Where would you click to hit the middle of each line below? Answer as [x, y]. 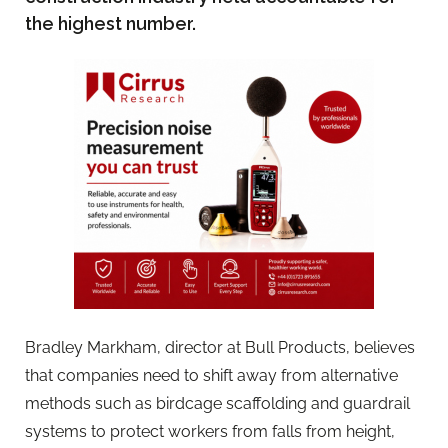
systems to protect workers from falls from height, [210, 431]
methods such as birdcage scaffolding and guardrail [217, 403]
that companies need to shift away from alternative [211, 375]
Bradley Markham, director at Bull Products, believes [220, 347]
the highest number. [112, 23]
